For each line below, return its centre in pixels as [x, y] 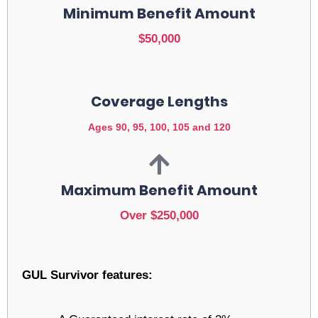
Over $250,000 [159, 215]
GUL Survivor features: [87, 275]
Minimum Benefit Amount [159, 13]
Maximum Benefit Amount [159, 190]
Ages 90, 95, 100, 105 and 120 [159, 127]
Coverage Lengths [159, 101]
